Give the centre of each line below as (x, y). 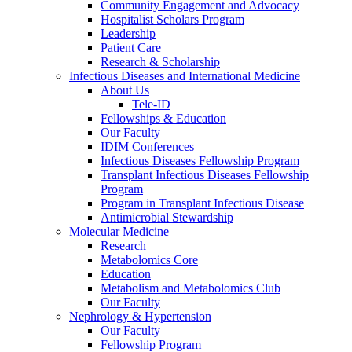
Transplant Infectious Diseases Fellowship (205, 174)
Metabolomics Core (149, 259)
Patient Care (131, 47)
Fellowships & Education (163, 118)
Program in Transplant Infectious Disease (202, 203)
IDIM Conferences (147, 146)
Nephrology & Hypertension (140, 316)
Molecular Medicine (119, 231)
